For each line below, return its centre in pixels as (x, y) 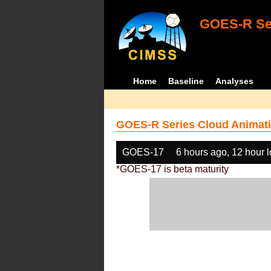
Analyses (235, 81)
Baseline (186, 81)
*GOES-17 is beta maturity (172, 169)
